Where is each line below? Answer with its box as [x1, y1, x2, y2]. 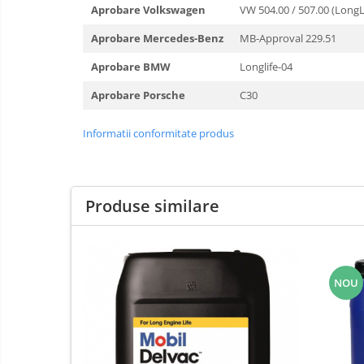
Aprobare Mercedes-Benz [91, 31, 223, 45]
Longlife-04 [240, 59, 292, 74]
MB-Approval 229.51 [240, 31, 336, 45]
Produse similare [85, 195, 219, 217]
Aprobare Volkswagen [91, 2, 206, 17]
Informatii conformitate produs [83, 126, 234, 141]
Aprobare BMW [91, 59, 171, 74]
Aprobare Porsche [91, 88, 185, 102]
